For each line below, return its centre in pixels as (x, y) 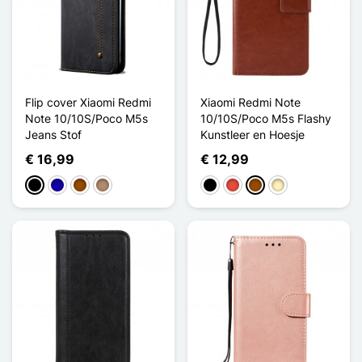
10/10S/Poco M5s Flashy (266, 118)
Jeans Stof (53, 134)
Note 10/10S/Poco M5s (86, 118)
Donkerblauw (85, 186)
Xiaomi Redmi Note (250, 102)
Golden (289, 186)
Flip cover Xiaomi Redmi (88, 102)
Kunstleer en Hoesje (253, 134)
